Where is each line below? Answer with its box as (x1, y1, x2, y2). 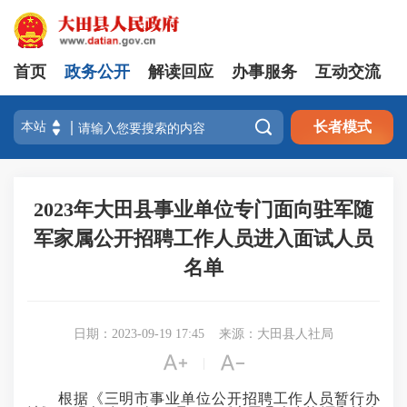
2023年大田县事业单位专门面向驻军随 (34, 198, 373, 221)
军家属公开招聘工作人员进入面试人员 (34, 227, 373, 250)
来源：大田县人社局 (219, 327, 333, 341)
